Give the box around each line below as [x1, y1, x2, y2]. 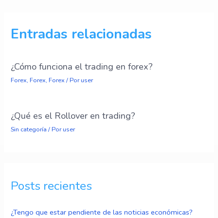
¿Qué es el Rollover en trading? [11, 110, 136, 122]
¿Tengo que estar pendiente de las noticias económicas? [11, 207, 193, 217]
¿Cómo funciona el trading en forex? [11, 60, 153, 73]
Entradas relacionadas [11, 24, 152, 43]
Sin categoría [11, 125, 47, 134]
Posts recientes [11, 177, 92, 194]
